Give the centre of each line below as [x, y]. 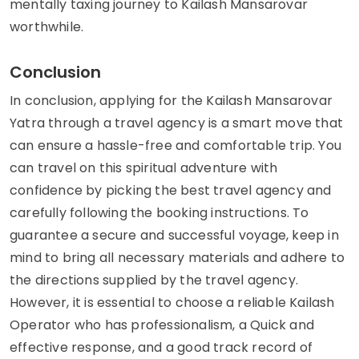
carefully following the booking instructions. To [159, 212]
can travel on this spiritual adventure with [144, 167]
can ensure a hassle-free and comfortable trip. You [176, 145]
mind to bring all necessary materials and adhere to [177, 257]
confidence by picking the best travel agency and [171, 190]
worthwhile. [47, 26]
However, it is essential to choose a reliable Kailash [172, 302]
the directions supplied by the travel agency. [154, 280]
